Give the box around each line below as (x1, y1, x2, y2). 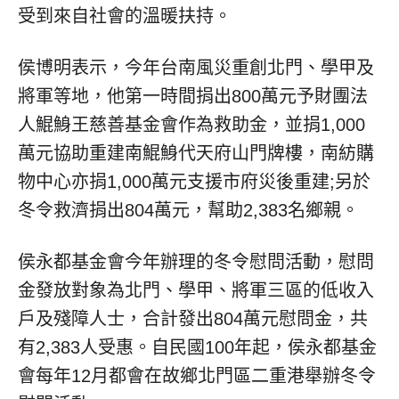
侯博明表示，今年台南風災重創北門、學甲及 (18, 57, 374, 77)
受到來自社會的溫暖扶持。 (18, 5, 232, 26)
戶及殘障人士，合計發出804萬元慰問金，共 (18, 308, 368, 329)
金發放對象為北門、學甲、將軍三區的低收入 (18, 280, 374, 300)
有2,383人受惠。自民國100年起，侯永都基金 (18, 337, 377, 357)
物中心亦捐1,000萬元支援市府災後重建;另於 (18, 171, 370, 191)
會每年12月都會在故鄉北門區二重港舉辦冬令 (18, 365, 376, 386)
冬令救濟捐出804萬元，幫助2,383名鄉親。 (18, 199, 359, 220)
